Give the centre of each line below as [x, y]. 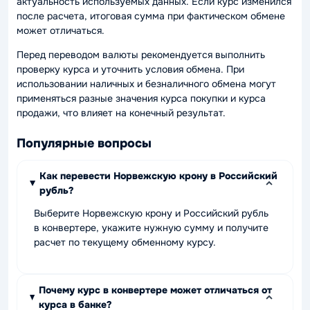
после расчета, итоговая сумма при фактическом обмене [151, 16]
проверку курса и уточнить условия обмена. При [130, 69]
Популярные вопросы [84, 143]
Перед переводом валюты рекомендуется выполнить [141, 55]
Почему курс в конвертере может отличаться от [155, 290]
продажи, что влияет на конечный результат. [121, 113]
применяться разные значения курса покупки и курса [141, 98]
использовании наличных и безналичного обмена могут [146, 84]
